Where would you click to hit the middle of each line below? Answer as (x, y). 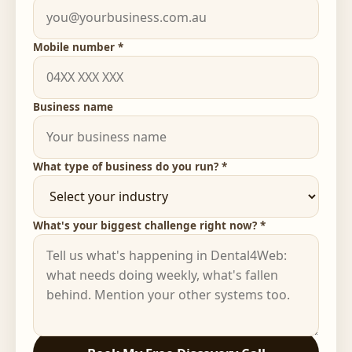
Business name (73, 106)
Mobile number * (78, 47)
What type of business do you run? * (130, 166)
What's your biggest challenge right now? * (149, 225)
